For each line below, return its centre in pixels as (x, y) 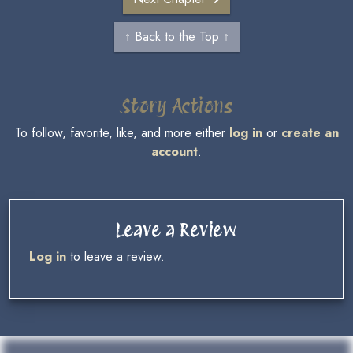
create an (310, 133)
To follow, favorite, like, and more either (122, 133)
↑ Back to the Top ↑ (176, 37)
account (175, 152)
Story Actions (176, 106)
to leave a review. (115, 256)
